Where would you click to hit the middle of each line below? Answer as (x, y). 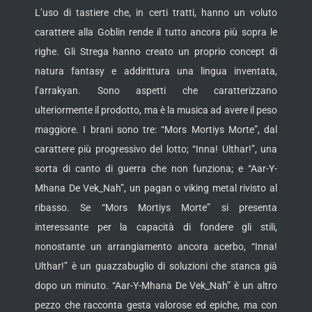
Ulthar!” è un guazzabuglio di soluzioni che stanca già (156, 266)
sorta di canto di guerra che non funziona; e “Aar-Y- (156, 169)
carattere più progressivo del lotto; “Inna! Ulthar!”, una (156, 149)
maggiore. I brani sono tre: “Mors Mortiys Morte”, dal (156, 130)
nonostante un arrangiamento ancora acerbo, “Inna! (156, 247)
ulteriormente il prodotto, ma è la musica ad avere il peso (156, 110)
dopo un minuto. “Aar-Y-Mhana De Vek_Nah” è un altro (156, 286)
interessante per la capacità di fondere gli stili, (156, 227)
